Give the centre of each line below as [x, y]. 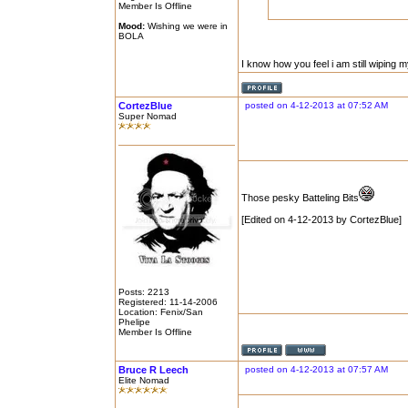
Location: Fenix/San [161, 312]
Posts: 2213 [144, 292]
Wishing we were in [186, 26]
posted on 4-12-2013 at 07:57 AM [316, 369]
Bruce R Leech [153, 370]
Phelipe [134, 322]
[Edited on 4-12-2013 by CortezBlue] [321, 219]
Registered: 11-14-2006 [168, 302]
